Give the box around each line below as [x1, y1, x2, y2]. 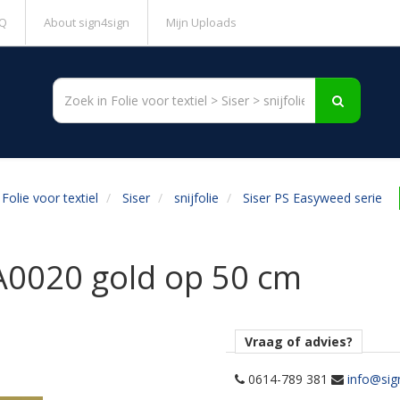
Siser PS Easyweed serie [242, 189, 382, 206]
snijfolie [173, 189, 219, 206]
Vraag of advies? [245, 333, 353, 350]
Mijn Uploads [166, 14, 237, 30]
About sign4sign [44, 14, 129, 30]
